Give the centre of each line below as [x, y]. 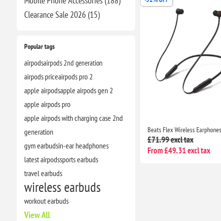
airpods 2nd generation [73, 62]
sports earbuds [79, 159]
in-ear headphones [83, 145]
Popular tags [39, 46]
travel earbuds [43, 173]
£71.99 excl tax [170, 140]
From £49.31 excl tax [179, 151]
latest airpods [42, 159]
